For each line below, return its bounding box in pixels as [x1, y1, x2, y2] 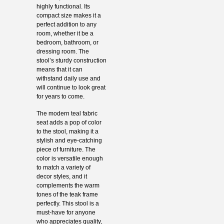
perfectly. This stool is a [36, 199, 99, 207]
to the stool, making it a [36, 127, 98, 135]
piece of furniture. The [36, 145, 95, 153]
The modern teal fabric [36, 109, 97, 117]
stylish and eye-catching [36, 136, 102, 144]
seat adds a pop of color [36, 118, 101, 126]
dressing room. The [36, 47, 89, 55]
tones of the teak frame [36, 190, 98, 198]
